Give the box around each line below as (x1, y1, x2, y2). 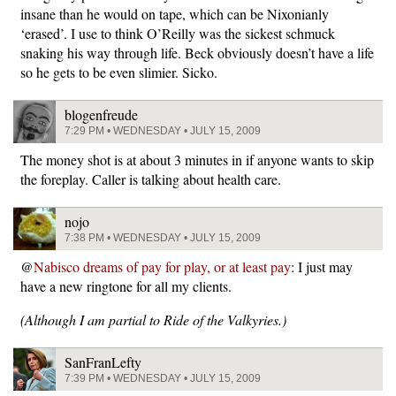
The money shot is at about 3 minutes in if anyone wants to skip (20, 149, 374, 169)
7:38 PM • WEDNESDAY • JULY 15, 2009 (65, 231, 261, 244)
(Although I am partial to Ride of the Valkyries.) (20, 309, 286, 329)
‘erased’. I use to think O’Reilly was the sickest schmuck (20, 23, 335, 42)
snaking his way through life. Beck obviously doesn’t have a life (20, 42, 374, 62)
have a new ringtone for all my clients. (20, 276, 232, 295)
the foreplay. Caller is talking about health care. (20, 169, 281, 188)
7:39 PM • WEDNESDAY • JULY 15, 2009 (65, 371, 261, 385)
